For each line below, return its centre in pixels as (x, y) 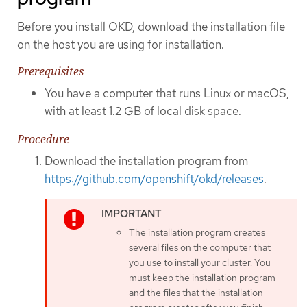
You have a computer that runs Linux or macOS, (167, 94)
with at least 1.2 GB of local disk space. (143, 111)
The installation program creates (197, 233)
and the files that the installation (196, 293)
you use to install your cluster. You (200, 263)
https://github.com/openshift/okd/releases (154, 179)
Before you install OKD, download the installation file (151, 27)
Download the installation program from (146, 161)
